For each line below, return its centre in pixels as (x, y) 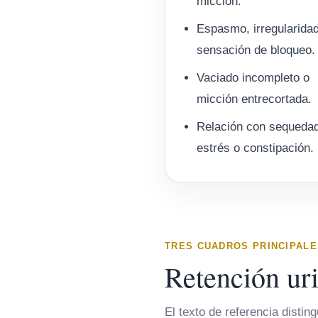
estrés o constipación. (255, 148)
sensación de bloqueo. (256, 50)
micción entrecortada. (254, 99)
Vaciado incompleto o (253, 78)
